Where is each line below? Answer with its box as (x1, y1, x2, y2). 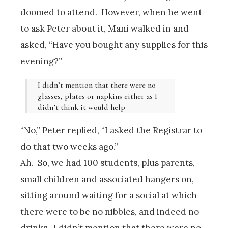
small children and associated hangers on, (20, 173, 194, 185)
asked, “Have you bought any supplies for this (20, 39, 208, 50)
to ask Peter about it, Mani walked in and (20, 22, 189, 34)
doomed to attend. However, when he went (20, 6, 202, 18)
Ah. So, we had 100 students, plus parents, (20, 157, 195, 168)
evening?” (20, 55, 62, 67)
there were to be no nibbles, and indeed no (20, 206, 199, 217)
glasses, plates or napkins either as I (38, 91, 157, 101)
